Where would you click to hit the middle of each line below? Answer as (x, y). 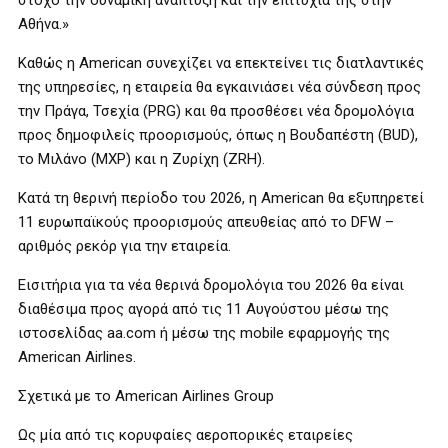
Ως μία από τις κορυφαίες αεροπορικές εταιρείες (185, 435)
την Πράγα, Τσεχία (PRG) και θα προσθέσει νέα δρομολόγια (216, 111)
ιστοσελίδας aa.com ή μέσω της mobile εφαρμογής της (204, 333)
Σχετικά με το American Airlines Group (146, 396)
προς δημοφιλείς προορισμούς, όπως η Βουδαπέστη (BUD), (218, 135)
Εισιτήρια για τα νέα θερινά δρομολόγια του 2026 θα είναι (211, 285)
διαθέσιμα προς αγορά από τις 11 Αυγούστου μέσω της (203, 309)
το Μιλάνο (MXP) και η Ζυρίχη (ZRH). (141, 159)
